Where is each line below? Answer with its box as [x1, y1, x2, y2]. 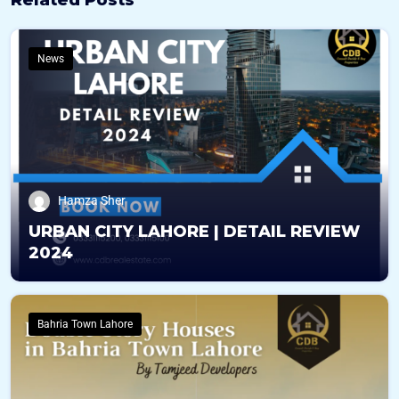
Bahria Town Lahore [37, 317, 133, 330]
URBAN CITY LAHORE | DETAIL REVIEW [28, 221, 360, 241]
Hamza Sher [58, 192, 126, 208]
